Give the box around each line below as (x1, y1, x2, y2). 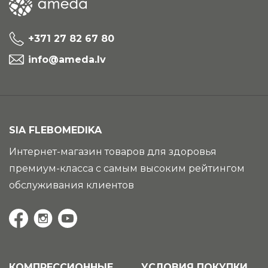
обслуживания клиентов (9, 179, 134, 191)
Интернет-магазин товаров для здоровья (9, 145, 217, 157)
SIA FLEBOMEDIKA (9, 124, 102, 136)
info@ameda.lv (28, 53, 106, 65)
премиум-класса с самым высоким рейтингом (9, 162, 245, 174)
